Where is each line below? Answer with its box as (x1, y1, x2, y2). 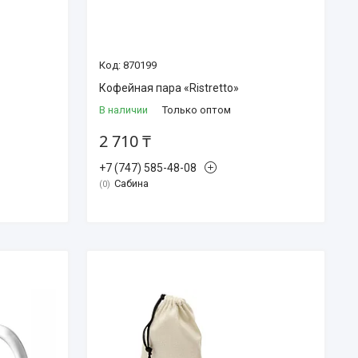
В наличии (98, 103, 148, 116)
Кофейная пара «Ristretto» (98, 81, 239, 94)
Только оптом (161, 103, 231, 116)
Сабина (113, 177, 149, 189)
